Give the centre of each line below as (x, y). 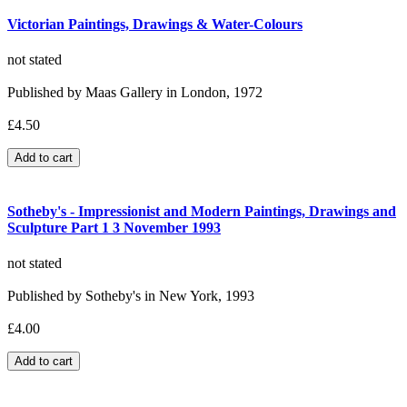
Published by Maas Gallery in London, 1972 (135, 93)
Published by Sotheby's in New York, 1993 (131, 295)
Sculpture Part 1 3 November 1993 (114, 227)
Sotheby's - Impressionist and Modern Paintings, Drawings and (202, 211)
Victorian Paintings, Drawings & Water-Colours (155, 25)
